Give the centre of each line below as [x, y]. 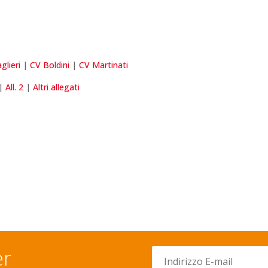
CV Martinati [104, 65]
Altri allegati [57, 87]
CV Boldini [50, 65]
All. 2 [15, 87]
